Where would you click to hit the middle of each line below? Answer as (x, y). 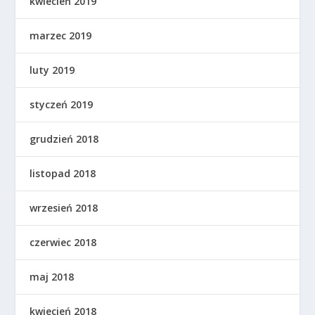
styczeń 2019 (62, 105)
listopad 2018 (63, 174)
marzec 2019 (61, 36)
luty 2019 (52, 70)
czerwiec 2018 (63, 243)
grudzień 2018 (64, 139)
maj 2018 (52, 277)
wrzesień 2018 (64, 208)
